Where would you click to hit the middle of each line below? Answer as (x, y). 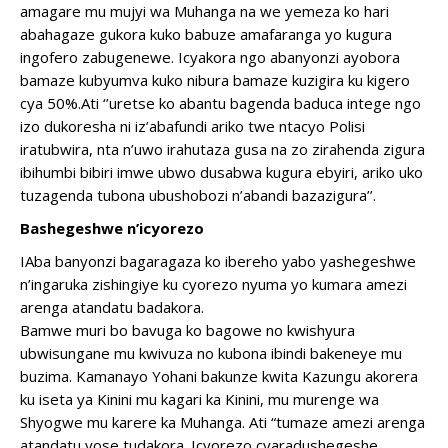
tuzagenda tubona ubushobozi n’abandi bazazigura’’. (198, 195)
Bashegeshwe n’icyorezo (112, 228)
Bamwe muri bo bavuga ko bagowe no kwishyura (187, 330)
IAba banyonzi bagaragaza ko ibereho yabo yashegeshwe (218, 261)
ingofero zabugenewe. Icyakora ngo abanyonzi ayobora (210, 57)
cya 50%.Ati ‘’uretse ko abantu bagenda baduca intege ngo (220, 103)
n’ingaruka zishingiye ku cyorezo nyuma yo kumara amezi (213, 284)
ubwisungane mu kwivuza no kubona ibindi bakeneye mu (211, 353)
